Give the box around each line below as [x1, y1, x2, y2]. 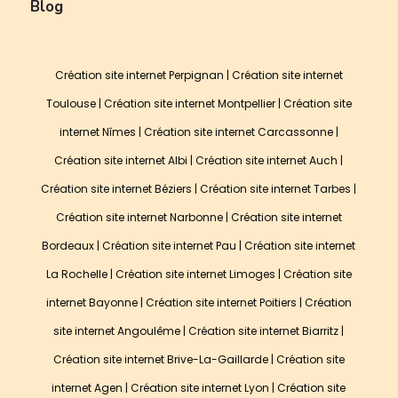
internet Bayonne [45, 294, 138, 310]
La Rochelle [45, 266, 107, 282]
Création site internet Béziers [41, 180, 193, 196]
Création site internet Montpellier [103, 95, 275, 111]
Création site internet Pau [102, 237, 237, 253]
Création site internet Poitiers [145, 294, 297, 310]
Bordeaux [42, 237, 95, 253]
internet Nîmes [59, 123, 136, 139]
